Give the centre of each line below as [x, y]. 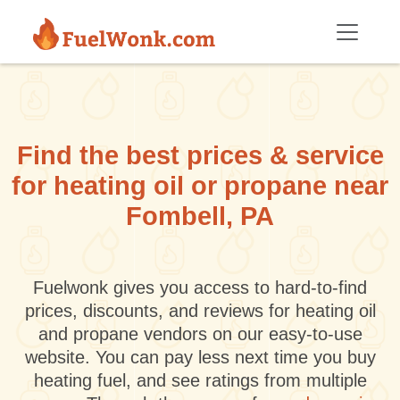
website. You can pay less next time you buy [200, 357]
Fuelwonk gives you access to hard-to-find [200, 287]
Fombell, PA [200, 216]
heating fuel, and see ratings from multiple [200, 380]
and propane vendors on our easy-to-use [200, 334]
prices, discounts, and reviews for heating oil [200, 311]
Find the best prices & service [200, 155]
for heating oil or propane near [200, 186]
